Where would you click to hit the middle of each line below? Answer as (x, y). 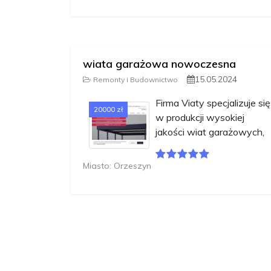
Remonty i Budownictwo (135, 80)
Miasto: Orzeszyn (117, 166)
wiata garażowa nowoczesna (159, 64)
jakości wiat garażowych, (210, 132)
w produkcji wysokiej (200, 118)
